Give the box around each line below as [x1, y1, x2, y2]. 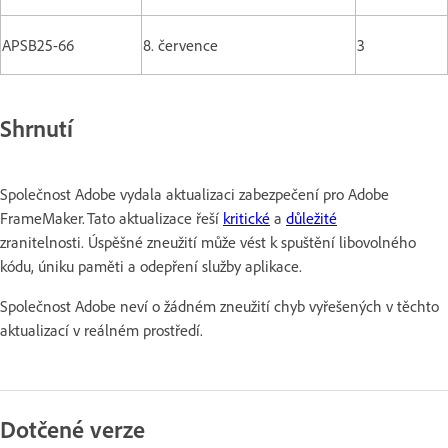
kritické [223, 207, 270, 228]
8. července [143, 35, 218, 55]
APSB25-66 [2, 35, 74, 55]
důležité [286, 207, 337, 228]
